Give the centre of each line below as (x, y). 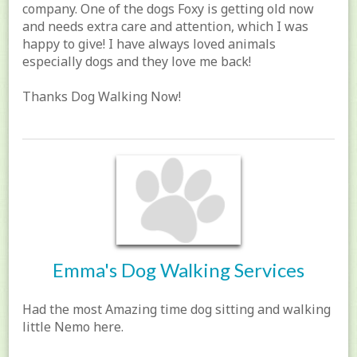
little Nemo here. (73, 326)
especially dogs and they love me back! (137, 61)
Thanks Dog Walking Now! (102, 96)
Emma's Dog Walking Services (178, 269)
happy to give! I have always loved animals (149, 43)
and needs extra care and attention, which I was (166, 26)
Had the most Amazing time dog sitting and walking (177, 309)
